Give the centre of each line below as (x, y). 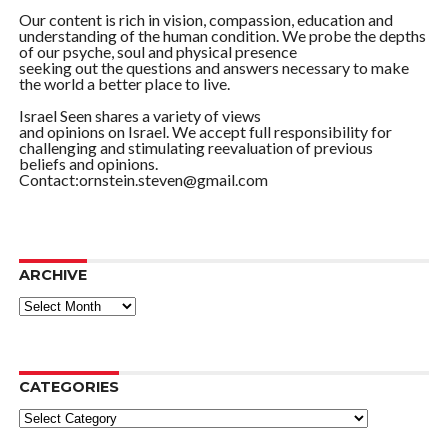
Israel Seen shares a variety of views (139, 116)
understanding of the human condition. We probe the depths (222, 36)
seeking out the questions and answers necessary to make (213, 68)
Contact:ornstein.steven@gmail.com (143, 180)
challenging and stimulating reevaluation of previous (195, 148)
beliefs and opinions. (88, 164)
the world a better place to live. (124, 84)
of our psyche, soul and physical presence (157, 52)
